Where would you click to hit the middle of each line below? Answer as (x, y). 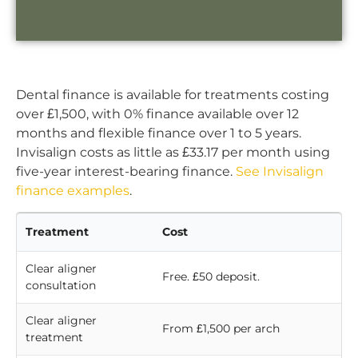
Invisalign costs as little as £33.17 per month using (173, 152)
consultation (61, 285)
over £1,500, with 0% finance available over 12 (157, 113)
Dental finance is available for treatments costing (173, 94)
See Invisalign (280, 171)
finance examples (73, 190)
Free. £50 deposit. (211, 276)
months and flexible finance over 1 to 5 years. (159, 133)
